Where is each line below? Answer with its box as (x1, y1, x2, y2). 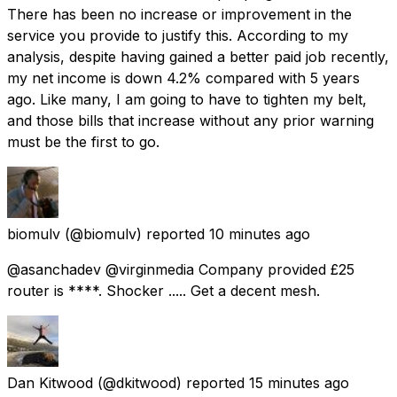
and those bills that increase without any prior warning (7, 111, 374, 129)
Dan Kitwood (7, 373, 93, 392)
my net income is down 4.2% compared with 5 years (7, 68, 360, 87)
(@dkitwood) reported (97, 373, 245, 392)
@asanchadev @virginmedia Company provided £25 (7, 260, 354, 278)
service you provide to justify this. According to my (7, 26, 348, 44)
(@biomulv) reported (65, 224, 205, 243)
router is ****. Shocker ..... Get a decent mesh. (7, 281, 320, 300)
